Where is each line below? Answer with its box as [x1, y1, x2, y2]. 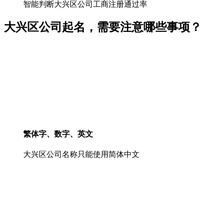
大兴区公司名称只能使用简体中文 [23, 150, 139, 159]
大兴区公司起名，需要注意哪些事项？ [4, 20, 201, 33]
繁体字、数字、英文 [23, 129, 93, 138]
